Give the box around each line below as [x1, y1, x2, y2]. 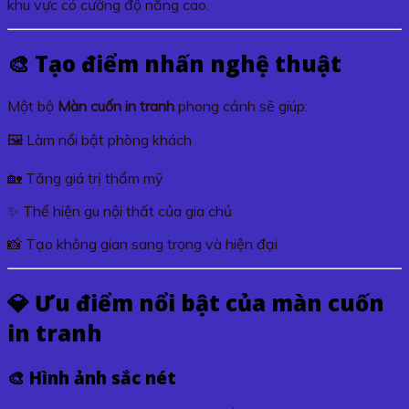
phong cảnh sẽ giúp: [174, 96, 308, 115]
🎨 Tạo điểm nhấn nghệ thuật [7, 48, 341, 79]
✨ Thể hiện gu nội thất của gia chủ [7, 201, 232, 220]
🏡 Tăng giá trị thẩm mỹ [7, 168, 163, 187]
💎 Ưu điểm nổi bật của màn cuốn [7, 287, 384, 318]
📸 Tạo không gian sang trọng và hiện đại [7, 234, 278, 253]
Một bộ [7, 96, 58, 115]
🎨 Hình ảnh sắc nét [7, 365, 176, 389]
